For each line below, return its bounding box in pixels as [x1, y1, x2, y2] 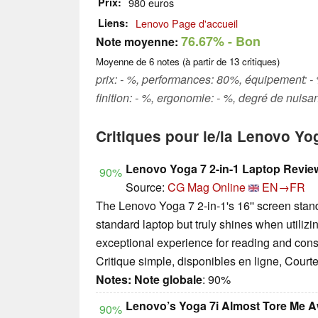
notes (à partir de [154, 55, 229, 69]
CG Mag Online [168, 179, 246, 196]
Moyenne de [96, 55, 149, 69]
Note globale [134, 271, 202, 288]
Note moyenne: [96, 33, 178, 50]
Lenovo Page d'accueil [136, 16, 238, 31]
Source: [126, 179, 168, 196]
